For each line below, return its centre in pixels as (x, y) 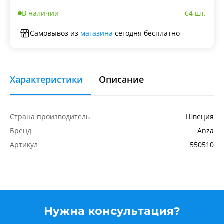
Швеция (200, 116)
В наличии (40, 13)
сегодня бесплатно (146, 33)
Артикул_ (25, 144)
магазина (97, 33)
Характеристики (46, 79)
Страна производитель (50, 116)
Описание (121, 79)
